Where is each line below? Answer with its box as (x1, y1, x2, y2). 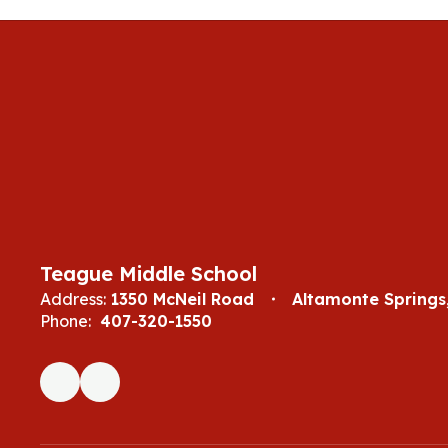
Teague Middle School (40, 261, 257, 286)
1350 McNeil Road (111, 289, 254, 309)
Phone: (40, 311, 91, 331)
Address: (40, 289, 106, 309)
